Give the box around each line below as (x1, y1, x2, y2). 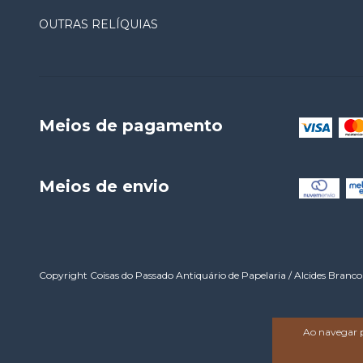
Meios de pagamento (39, 116, 223, 136)
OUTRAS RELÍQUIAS (39, 17, 158, 32)
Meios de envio (39, 176, 169, 196)
